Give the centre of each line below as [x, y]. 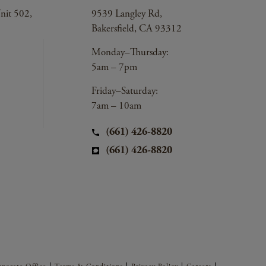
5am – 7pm [114, 67]
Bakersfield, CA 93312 [137, 29]
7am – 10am [116, 106]
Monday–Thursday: [130, 53]
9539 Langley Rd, [127, 14]
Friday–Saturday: [125, 91]
